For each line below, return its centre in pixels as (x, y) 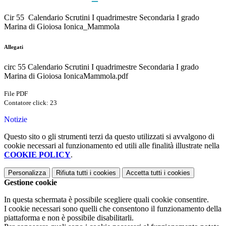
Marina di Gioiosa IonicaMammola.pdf (66, 76)
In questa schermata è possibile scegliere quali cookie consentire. (106, 200)
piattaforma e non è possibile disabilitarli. (69, 218)
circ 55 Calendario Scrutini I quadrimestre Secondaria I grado (101, 67)
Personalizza (27, 173)
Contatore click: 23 (31, 103)
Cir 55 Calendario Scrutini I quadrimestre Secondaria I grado (102, 18)
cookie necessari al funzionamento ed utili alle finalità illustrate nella (112, 146)
